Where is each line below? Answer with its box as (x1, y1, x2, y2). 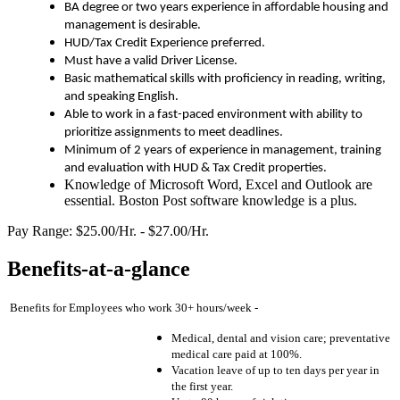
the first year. (171, 379, 233, 393)
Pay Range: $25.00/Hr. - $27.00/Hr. (7, 223, 209, 239)
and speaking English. (64, 90, 179, 104)
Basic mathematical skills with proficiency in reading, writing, (64, 72, 386, 87)
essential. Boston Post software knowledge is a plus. (64, 193, 357, 209)
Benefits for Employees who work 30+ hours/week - (7, 301, 258, 314)
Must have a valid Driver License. (64, 54, 237, 69)
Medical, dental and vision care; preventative (171, 331, 390, 345)
